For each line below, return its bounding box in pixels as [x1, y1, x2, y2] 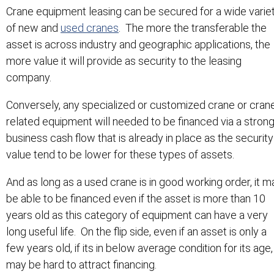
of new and [6, 21, 61, 35]
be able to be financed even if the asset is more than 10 [6, 192, 265, 206]
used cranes [61, 21, 119, 35]
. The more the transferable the [119, 21, 267, 35]
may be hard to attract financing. [6, 258, 157, 272]
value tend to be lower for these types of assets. [6, 148, 234, 161]
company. [6, 71, 51, 84]
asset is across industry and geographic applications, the [6, 38, 270, 51]
